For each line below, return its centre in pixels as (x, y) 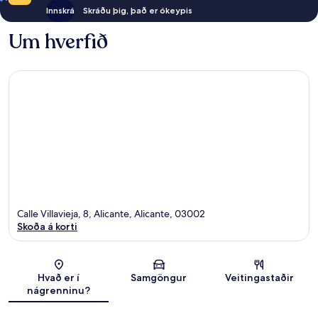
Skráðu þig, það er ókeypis (137, 10)
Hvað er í (59, 278)
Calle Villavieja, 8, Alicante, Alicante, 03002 (111, 214)
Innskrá (60, 10)
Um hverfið (58, 42)
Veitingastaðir (259, 278)
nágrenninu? (59, 291)
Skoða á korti (47, 227)
